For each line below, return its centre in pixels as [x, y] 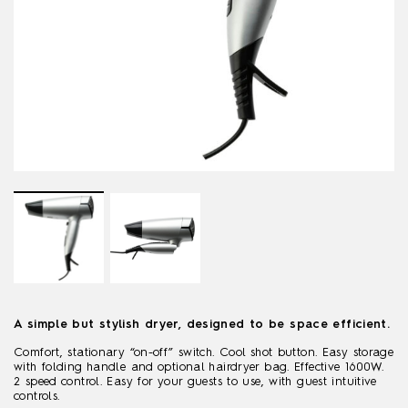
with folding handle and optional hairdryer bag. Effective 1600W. [199, 367]
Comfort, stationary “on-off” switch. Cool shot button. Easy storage [204, 352]
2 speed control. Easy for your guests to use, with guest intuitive [195, 382]
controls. [37, 396]
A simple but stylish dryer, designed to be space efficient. [202, 324]
